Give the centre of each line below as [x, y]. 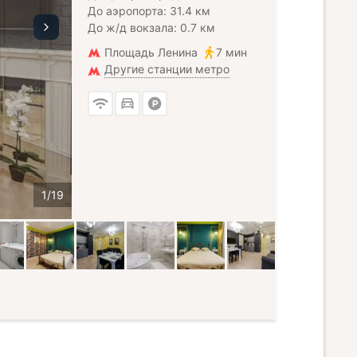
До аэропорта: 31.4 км [149, 11]
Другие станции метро [167, 69]
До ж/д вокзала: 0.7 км [151, 27]
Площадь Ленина [151, 52]
